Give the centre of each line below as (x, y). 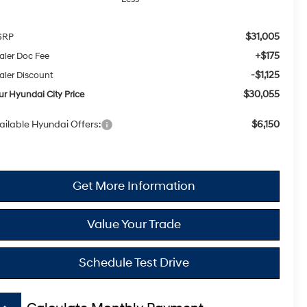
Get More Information (134, 186)
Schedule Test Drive (134, 262)
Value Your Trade (134, 224)
